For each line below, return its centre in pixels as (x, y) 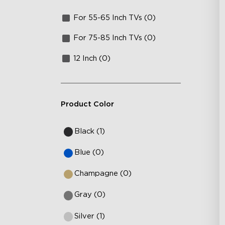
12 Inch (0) (92, 58)
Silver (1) (90, 216)
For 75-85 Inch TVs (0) (115, 38)
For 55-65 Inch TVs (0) (115, 18)
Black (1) (90, 131)
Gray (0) (90, 195)
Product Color (87, 104)
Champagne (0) (103, 174)
